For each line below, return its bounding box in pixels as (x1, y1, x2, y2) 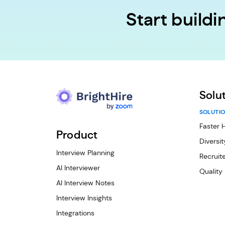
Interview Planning (56, 148, 115, 157)
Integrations (56, 208, 94, 217)
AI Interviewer (56, 163, 100, 172)
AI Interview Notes (56, 178, 115, 187)
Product (56, 130, 98, 141)
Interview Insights (56, 193, 112, 202)
